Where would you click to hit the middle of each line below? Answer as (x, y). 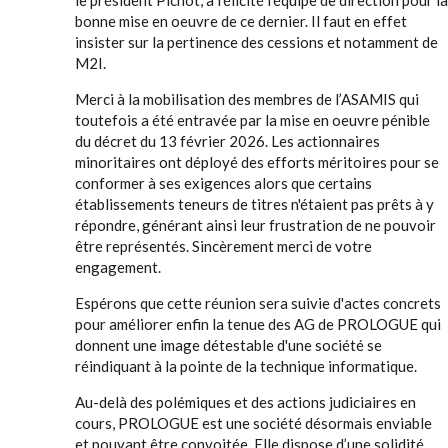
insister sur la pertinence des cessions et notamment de (256, 42)
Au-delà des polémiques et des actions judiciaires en (245, 402)
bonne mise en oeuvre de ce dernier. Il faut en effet (241, 21)
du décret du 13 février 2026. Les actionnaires (227, 141)
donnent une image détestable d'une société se (228, 345)
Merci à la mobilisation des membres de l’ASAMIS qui (247, 99)
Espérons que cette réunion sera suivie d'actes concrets (258, 303)
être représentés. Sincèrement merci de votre (223, 246)
